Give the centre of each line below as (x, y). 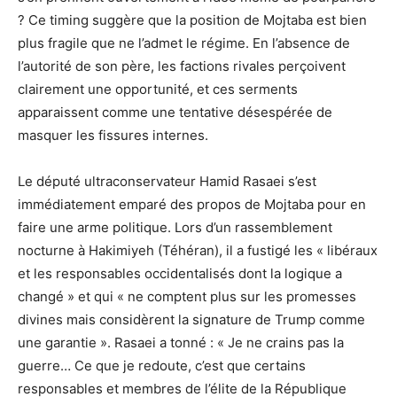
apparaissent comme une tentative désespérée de (175, 112)
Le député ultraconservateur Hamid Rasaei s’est (167, 181)
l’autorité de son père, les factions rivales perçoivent (182, 66)
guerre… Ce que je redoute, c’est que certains (162, 365)
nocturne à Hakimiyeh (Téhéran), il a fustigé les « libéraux (198, 250)
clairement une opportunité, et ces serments (158, 89)
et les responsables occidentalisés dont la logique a (180, 273)
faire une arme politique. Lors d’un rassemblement (175, 227)
